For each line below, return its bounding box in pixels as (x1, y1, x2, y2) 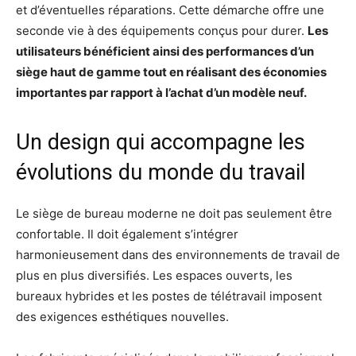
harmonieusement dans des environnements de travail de (16, 247, 340, 263)
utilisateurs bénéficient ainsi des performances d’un (16, 44, 314, 60)
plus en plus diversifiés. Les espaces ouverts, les (16, 268, 292, 284)
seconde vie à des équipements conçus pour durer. (16, 23, 308, 39)
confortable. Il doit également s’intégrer (16, 226, 238, 242)
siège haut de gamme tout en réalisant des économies (16, 64, 327, 80)
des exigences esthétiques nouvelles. (16, 309, 229, 325)
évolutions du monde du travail (16, 160, 305, 186)
